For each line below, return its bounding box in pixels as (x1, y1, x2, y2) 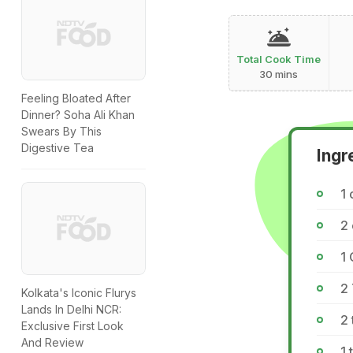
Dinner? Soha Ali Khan (21, 108, 135, 122)
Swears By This (21, 124, 102, 139)
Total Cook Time (236, 52, 321, 65)
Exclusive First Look (21, 319, 124, 333)
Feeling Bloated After (21, 91, 131, 106)
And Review (21, 336, 84, 350)
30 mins (259, 67, 299, 80)
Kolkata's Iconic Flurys (21, 286, 136, 300)
